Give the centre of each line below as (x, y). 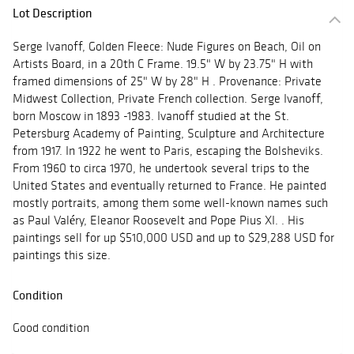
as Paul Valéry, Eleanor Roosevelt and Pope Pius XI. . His (158, 220)
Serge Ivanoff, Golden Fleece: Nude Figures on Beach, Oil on (167, 47)
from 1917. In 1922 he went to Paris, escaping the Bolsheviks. (168, 151)
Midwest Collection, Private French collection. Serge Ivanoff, (168, 99)
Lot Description (53, 13)
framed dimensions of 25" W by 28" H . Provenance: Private (167, 81)
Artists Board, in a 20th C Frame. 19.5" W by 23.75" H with (163, 64)
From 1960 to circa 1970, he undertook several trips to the (161, 168)
